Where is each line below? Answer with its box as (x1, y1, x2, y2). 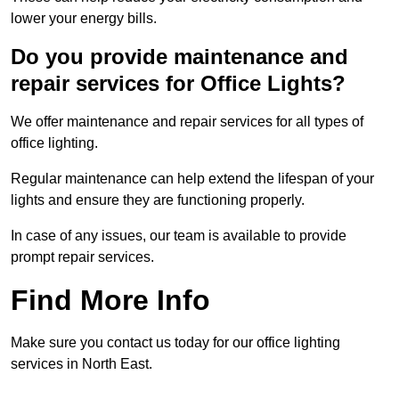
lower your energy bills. (11, 11, 157, 27)
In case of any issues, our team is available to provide (11, 228, 346, 244)
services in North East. (11, 356, 152, 372)
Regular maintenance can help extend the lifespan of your (11, 171, 374, 187)
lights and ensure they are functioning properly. (11, 192, 305, 208)
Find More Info (11, 284, 210, 317)
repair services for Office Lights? (11, 71, 346, 96)
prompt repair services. (11, 249, 154, 265)
